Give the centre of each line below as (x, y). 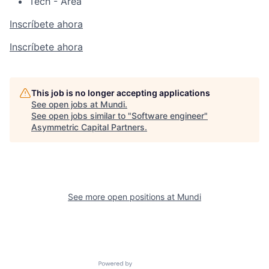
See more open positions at (122, 196)
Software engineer (168, 115)
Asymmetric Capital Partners (88, 127)
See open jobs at (66, 104)
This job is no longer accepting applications (121, 92)
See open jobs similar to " (81, 115)
